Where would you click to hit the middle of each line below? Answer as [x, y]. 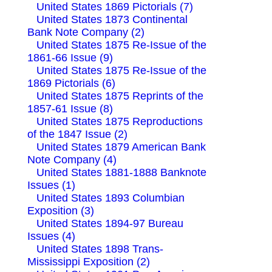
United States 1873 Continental [112, 19]
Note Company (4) [72, 159]
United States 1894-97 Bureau [110, 223]
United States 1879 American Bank [121, 147]
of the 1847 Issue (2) [77, 134]
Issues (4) [51, 236]
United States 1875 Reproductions [120, 121]
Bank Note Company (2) [86, 32]
